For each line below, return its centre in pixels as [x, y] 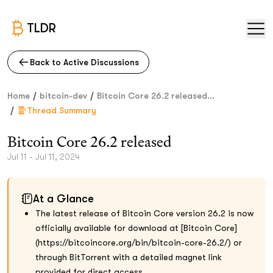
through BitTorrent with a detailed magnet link [129, 257]
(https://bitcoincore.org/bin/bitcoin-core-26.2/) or [139, 243]
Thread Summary [62, 110]
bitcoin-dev [63, 96]
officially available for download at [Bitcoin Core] [136, 228]
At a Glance [63, 199]
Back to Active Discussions [84, 62]
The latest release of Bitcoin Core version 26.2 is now [144, 213]
